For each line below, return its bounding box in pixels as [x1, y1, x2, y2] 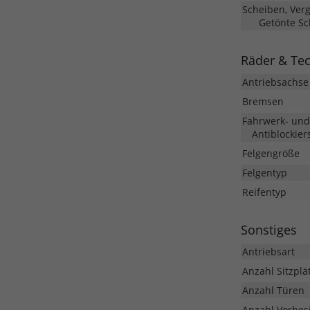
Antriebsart [241, 245, 295, 259]
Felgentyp [241, 166, 287, 180]
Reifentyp [241, 185, 286, 199]
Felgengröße [241, 147, 300, 161]
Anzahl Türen [241, 284, 304, 298]
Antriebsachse [241, 75, 309, 89]
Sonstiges [240, 221, 297, 239]
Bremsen [241, 95, 284, 109]
